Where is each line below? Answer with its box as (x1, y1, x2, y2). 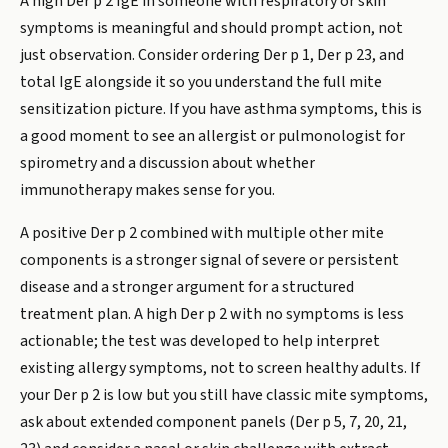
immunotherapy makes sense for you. (20, 179, 275, 201)
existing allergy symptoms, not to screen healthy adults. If (20, 357, 420, 379)
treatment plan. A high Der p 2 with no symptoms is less (20, 303, 404, 325)
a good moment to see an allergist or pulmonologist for (20, 125, 405, 147)
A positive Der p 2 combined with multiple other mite (20, 222, 384, 244)
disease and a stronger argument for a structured (20, 276, 354, 298)
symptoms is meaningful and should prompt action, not (20, 17, 403, 39)
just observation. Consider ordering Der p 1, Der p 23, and (20, 44, 404, 66)
